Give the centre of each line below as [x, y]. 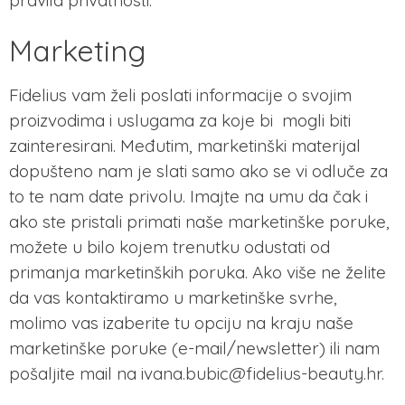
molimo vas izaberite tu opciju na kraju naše [181, 322]
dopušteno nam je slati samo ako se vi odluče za [198, 170]
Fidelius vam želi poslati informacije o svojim [180, 94]
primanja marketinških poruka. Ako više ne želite [198, 272]
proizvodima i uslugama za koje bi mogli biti [180, 120]
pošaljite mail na [75, 373]
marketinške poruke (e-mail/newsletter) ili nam [194, 348]
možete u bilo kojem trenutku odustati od [170, 246]
